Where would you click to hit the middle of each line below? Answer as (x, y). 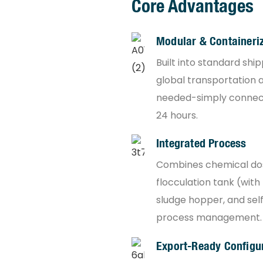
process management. (209, 218)
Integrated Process (201, 143)
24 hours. (177, 115)
